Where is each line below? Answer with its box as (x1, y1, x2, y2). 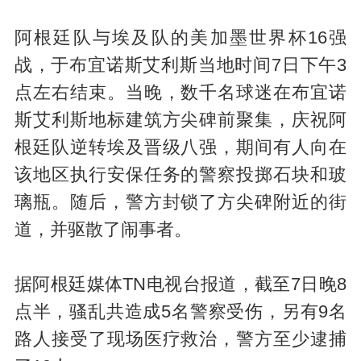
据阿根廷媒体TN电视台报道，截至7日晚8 (14, 274, 347, 294)
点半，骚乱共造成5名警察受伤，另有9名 (14, 301, 347, 322)
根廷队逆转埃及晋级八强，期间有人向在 (14, 137, 347, 157)
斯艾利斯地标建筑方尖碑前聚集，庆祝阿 (14, 110, 347, 130)
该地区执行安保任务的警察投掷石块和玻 (14, 164, 347, 185)
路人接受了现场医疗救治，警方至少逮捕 (14, 329, 347, 349)
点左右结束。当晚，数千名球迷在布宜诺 (14, 82, 347, 102)
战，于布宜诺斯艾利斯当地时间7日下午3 (14, 55, 347, 75)
